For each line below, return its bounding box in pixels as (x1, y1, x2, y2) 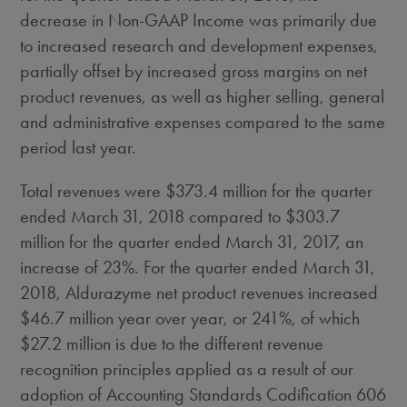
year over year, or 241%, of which (114, 307, 361, 329)
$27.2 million (20, 333, 112, 354)
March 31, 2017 (225, 231, 337, 253)
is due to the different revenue (111, 333, 324, 354)
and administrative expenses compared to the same (20, 111, 386, 133)
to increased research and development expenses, (20, 35, 379, 56)
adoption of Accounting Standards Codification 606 (20, 383, 387, 405)
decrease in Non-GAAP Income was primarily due (20, 9, 378, 31)
